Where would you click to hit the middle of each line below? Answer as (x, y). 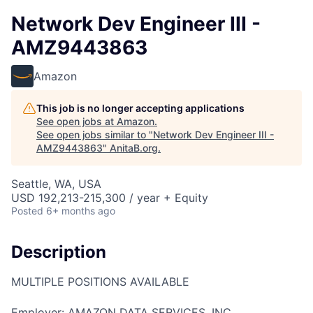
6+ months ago (81, 211)
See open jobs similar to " (95, 134)
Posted (27, 211)
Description (59, 252)
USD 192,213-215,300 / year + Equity (110, 198)
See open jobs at (77, 121)
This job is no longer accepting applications (140, 108)
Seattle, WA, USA (56, 184)
